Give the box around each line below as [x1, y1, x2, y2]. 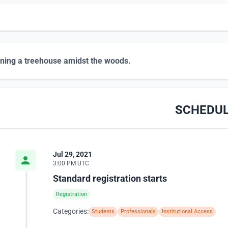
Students [92, 208, 115, 215]
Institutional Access [162, 208, 213, 215]
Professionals [121, 208, 156, 215]
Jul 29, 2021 [53, 150, 92, 158]
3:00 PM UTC [53, 160, 89, 167]
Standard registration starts [53, 173, 167, 184]
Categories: [53, 207, 89, 215]
